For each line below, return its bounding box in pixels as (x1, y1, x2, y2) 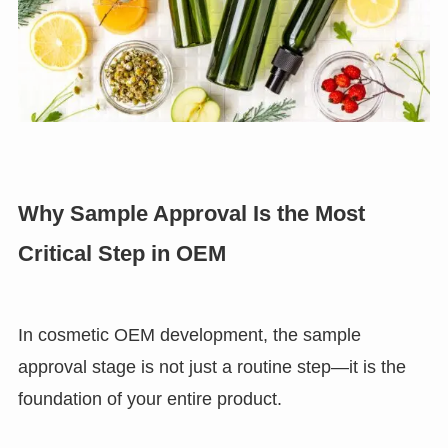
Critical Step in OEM (17, 241, 226, 267)
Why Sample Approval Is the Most (17, 201, 365, 227)
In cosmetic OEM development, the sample (17, 324, 361, 345)
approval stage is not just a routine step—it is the (17, 356, 406, 377)
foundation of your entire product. (17, 388, 282, 409)
